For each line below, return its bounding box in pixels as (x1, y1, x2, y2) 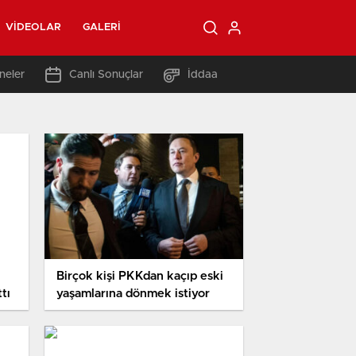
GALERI (82, 22, 122, 33)
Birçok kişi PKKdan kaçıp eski (56, 270, 223, 283)
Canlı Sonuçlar (69, 68, 143, 80)
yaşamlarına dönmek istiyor (56, 288, 210, 300)
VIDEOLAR (6, 22, 61, 33)
